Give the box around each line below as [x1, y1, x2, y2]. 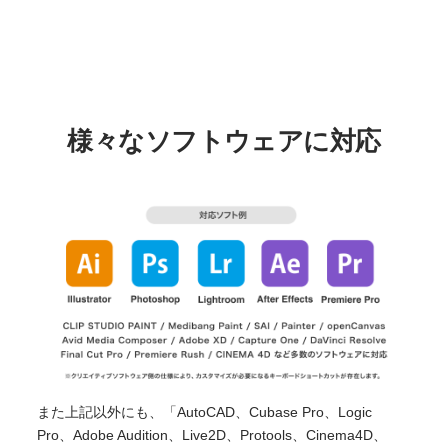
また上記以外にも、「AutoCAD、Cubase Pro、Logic [37, 404, 373, 420]
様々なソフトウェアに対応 [67, 127, 381, 156]
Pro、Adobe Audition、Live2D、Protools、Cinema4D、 [37, 427, 388, 443]
